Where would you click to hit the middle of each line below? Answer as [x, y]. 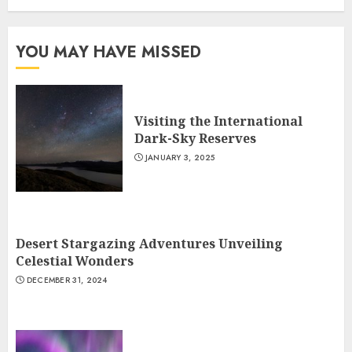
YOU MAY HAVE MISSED [108, 52]
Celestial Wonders [75, 261]
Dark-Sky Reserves [195, 138]
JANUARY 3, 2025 [180, 158]
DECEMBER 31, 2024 [67, 280]
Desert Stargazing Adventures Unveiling [149, 244]
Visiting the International [218, 121]
